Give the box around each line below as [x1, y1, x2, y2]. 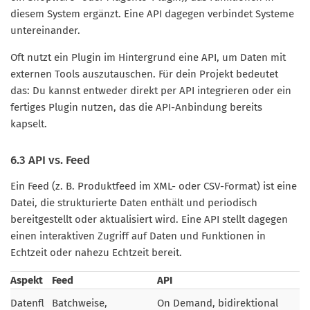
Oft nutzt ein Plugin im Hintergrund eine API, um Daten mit [10, 51, 286, 64]
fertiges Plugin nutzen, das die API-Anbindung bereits [10, 101, 262, 114]
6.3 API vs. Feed [10, 153, 90, 167]
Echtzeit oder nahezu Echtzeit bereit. [10, 246, 182, 259]
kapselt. [10, 118, 47, 131]
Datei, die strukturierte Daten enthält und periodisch [10, 197, 257, 210]
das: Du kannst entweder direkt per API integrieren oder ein [10, 84, 291, 98]
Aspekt [10, 274, 43, 287]
